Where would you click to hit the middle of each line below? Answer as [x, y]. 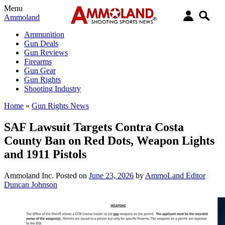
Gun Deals [41, 43]
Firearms [38, 62]
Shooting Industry [52, 89]
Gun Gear [40, 71]
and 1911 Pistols [45, 154]
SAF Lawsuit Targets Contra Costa [94, 127]
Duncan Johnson [31, 184]
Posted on [72, 175]
